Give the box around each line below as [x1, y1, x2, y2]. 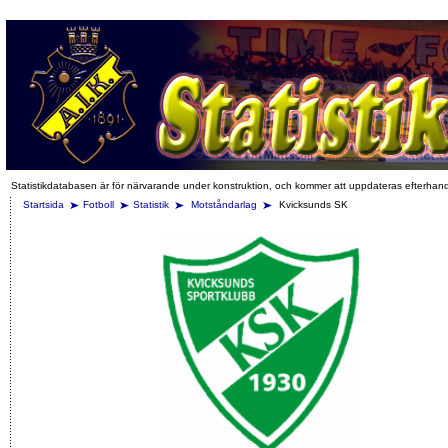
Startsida [23, 199, 64, 210]
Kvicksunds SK [276, 199, 348, 210]
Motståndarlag [191, 199, 260, 210]
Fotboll [83, 199, 114, 210]
